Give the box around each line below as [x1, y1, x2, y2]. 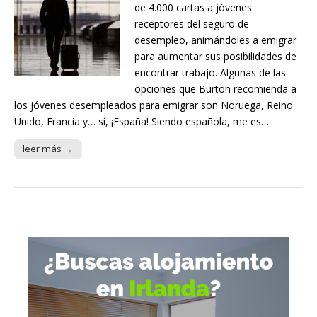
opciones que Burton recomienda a [134, 82, 296, 96]
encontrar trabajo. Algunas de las [134, 66, 286, 80]
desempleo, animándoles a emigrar [134, 33, 296, 47]
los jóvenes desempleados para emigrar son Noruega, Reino [14, 98, 293, 113]
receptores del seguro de [134, 17, 249, 31]
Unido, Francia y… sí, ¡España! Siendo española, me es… [14, 115, 269, 129]
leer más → [23, 142, 73, 156]
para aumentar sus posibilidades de [134, 50, 296, 64]
